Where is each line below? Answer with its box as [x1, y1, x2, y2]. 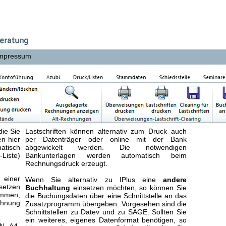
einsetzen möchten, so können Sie [70, 184, 187, 192]
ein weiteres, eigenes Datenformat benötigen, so [25, 216, 187, 224]
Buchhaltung [25, 184, 70, 192]
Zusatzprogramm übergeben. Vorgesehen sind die [25, 200, 187, 208]
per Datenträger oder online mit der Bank [25, 135, 187, 143]
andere [163, 176, 187, 184]
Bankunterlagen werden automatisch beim [25, 151, 187, 159]
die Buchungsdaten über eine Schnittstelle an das [25, 192, 187, 200]
